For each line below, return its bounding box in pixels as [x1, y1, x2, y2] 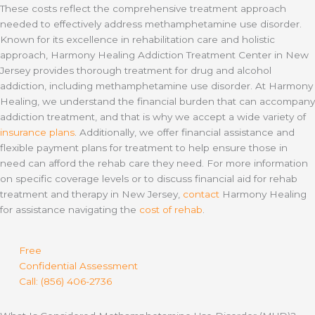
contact [183, 188, 219, 200]
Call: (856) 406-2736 [19, 275, 112, 287]
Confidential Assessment [19, 259, 139, 271]
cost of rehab [139, 204, 202, 216]
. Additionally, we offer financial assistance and [75, 127, 295, 139]
